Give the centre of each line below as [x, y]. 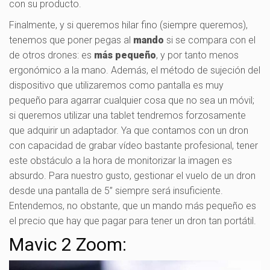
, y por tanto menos [197, 55]
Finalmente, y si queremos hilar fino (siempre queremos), [128, 25]
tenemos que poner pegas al [71, 40]
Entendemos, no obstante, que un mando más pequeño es [133, 206]
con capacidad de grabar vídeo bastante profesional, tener [133, 145]
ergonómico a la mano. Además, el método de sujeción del [135, 70]
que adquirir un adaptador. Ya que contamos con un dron [129, 130]
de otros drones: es [52, 55]
